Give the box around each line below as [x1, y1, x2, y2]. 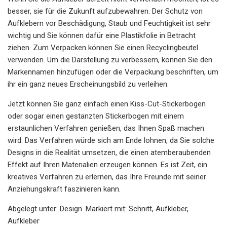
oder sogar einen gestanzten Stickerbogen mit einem [8, 111, 184, 121]
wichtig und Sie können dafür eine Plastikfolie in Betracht [8, 30, 196, 40]
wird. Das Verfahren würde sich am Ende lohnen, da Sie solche [8, 135, 214, 145]
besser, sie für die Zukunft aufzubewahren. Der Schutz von [8, 6, 203, 16]
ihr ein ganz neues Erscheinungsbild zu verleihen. [8, 79, 169, 89]
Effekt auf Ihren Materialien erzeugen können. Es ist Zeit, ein [8, 160, 207, 169]
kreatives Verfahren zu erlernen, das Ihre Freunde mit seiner [8, 172, 206, 181]
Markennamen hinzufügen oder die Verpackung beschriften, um [8, 67, 218, 77]
